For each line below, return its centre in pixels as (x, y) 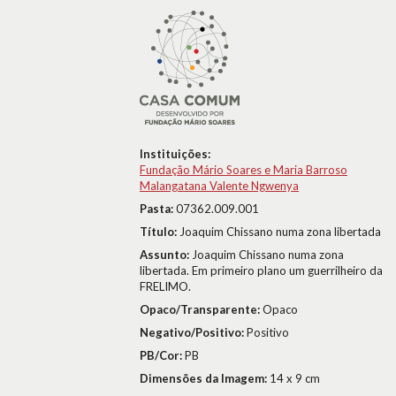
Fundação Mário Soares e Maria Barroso (244, 170)
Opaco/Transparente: (201, 309)
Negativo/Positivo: (193, 332)
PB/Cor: (162, 355)
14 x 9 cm (295, 378)
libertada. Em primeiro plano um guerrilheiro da (261, 270)
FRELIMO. (165, 286)
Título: (160, 232)
